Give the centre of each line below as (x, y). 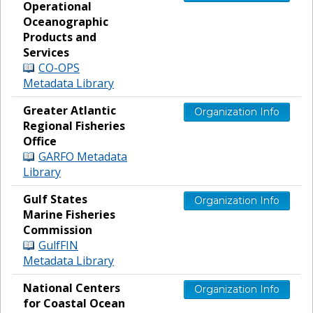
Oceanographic (66, 21)
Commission (58, 230)
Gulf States (55, 199)
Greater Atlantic (70, 110)
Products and (60, 37)
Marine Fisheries (69, 214)
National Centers (72, 287)
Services (46, 52)
